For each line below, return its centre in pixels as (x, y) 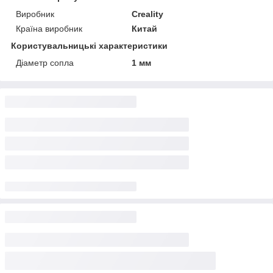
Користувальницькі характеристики (89, 45)
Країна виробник (49, 28)
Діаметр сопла (45, 62)
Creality (148, 14)
